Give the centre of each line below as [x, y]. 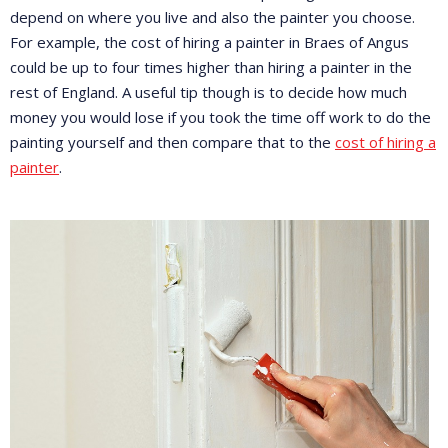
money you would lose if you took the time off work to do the [220, 116]
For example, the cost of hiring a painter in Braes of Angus [209, 41]
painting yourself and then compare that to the [172, 141]
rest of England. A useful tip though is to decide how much [208, 91]
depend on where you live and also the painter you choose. [212, 16]
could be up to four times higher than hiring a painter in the [211, 66]
